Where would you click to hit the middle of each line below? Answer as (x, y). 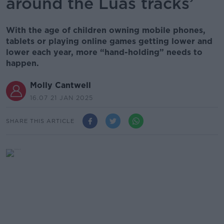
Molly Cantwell (60, 85)
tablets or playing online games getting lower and (109, 41)
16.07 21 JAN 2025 (61, 98)
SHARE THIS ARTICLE (40, 121)
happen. (22, 63)
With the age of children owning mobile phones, (106, 30)
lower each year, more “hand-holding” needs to (104, 52)
